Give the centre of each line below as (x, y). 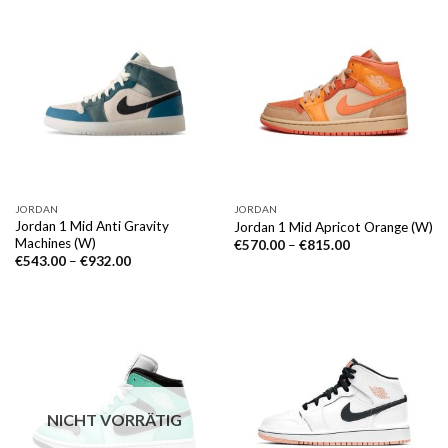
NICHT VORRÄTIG (114, 419)
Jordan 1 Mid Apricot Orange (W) (333, 226)
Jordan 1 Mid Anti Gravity (91, 225)
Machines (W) (55, 242)
